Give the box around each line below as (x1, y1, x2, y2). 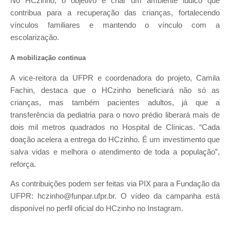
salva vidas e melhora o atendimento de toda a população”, (10, 147, 220, 156)
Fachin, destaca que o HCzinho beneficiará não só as (10, 86, 220, 94)
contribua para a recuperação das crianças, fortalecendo (10, 9, 220, 17)
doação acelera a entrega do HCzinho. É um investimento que (10, 135, 220, 144)
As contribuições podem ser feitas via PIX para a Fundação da (10, 180, 220, 188)
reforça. (10, 160, 36, 168)
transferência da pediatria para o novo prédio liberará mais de (10, 110, 220, 119)
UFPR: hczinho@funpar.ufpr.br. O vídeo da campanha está (10, 192, 220, 201)
